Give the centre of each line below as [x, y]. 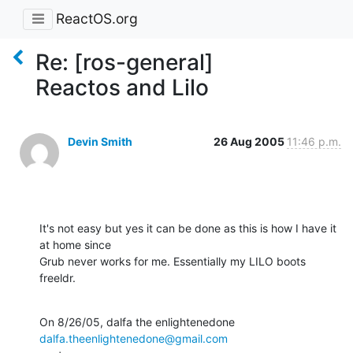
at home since [77, 244]
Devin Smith [100, 141]
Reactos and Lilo [122, 87]
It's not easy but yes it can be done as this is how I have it [188, 228]
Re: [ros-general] [124, 62]
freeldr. [58, 277]
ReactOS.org [97, 19]
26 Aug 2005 [250, 141]
